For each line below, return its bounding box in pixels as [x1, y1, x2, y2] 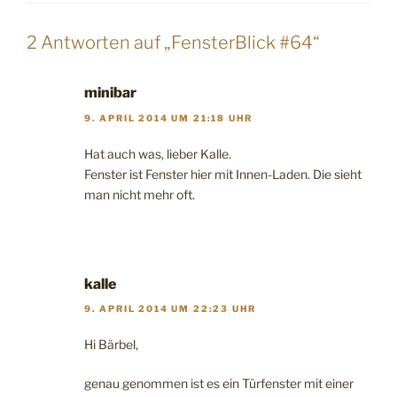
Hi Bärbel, [84, 337, 138, 353]
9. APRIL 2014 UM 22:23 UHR [84, 303, 257, 315]
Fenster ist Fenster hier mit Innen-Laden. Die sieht [84, 166, 362, 182]
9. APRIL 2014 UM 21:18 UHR [84, 112, 253, 123]
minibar [84, 84, 136, 102]
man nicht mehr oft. [84, 186, 195, 202]
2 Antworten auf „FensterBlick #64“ [27, 32, 320, 54]
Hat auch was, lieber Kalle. [84, 145, 231, 161]
